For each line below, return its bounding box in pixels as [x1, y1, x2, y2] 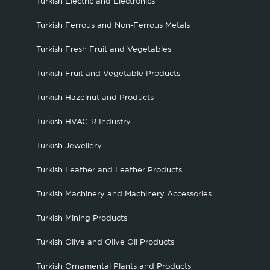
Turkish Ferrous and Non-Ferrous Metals [36, 22, 190, 29]
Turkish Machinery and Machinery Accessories [36, 191, 212, 198]
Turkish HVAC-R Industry [36, 119, 131, 125]
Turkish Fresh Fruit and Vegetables [36, 46, 171, 53]
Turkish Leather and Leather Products [36, 167, 182, 174]
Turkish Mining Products [36, 215, 127, 222]
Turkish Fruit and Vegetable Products [36, 71, 180, 77]
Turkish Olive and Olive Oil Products [36, 239, 174, 246]
